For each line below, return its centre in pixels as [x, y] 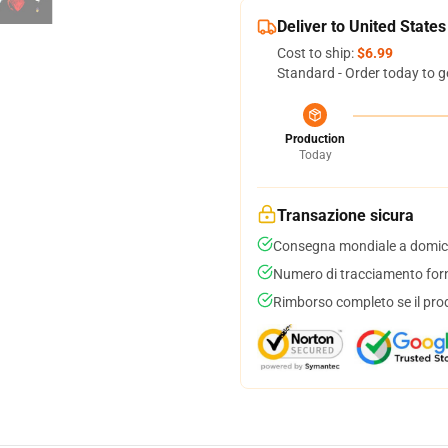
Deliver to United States [361, 26]
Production [315, 139]
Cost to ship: [317, 53]
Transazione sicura [345, 215]
